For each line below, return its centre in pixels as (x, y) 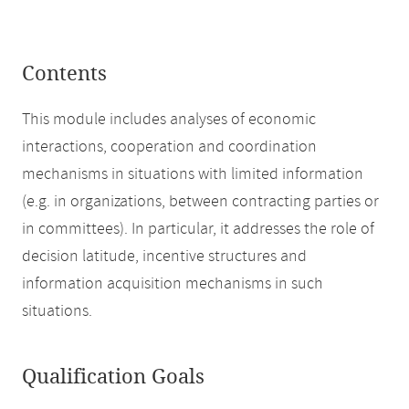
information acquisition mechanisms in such (173, 284)
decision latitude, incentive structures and (164, 257)
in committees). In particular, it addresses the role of (198, 229)
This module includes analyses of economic (169, 120)
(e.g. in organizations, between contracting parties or (200, 202)
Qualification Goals (113, 377)
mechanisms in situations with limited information (193, 174)
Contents (64, 74)
